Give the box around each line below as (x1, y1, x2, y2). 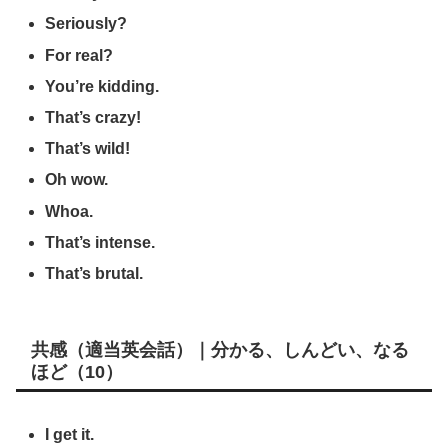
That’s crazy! (45, 109, 142, 127)
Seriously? (45, 15, 128, 33)
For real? (45, 46, 114, 64)
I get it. (45, 426, 95, 444)
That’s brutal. (45, 264, 144, 282)
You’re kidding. (45, 77, 160, 95)
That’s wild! (45, 140, 131, 158)
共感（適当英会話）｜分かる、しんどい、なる (31, 339, 409, 360)
